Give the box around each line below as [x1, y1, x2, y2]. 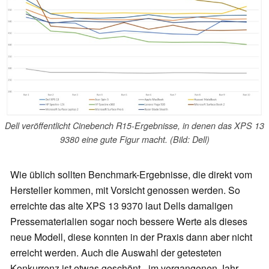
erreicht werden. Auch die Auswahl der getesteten [10, 246, 222, 260]
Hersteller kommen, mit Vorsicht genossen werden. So [10, 183, 240, 198]
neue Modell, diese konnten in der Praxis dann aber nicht [10, 230, 252, 244]
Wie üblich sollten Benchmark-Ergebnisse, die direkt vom [10, 168, 252, 182]
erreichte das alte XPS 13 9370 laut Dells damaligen [10, 199, 233, 213]
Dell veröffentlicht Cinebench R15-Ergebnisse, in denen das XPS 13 [5, 119, 264, 131]
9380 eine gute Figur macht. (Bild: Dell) [59, 133, 210, 145]
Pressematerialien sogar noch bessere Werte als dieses [10, 214, 247, 229]
